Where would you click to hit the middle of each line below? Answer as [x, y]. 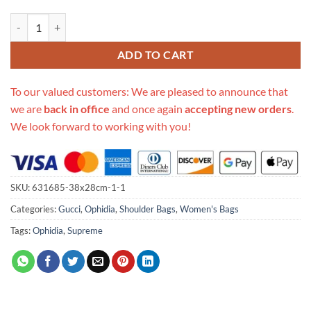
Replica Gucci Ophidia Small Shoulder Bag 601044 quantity [137, 21]
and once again [147, 109]
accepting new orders [238, 109]
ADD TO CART [155, 54]
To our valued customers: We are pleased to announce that [149, 92]
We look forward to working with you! [101, 126]
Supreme [85, 231]
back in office [77, 109]
